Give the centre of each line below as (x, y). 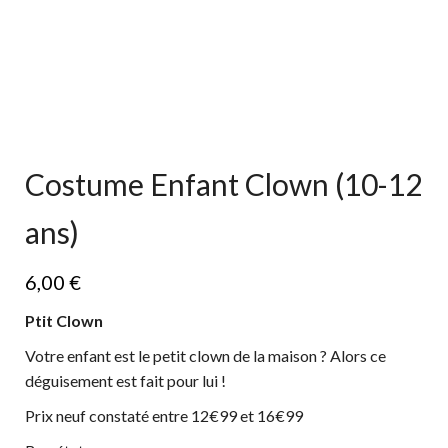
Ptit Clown (64, 320)
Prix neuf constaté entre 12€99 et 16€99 (164, 415)
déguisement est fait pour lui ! (125, 380)
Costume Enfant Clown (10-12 (223, 183)
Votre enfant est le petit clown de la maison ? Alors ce (205, 355)
